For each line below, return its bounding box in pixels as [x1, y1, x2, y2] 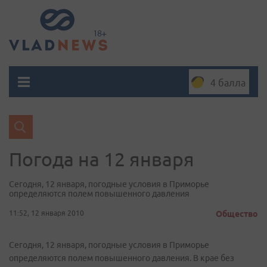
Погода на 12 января [9, 148, 194, 170]
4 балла [210, 77, 246, 88]
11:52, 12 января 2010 [9, 209, 84, 217]
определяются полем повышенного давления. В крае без [9, 253, 234, 263]
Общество [216, 209, 258, 219]
